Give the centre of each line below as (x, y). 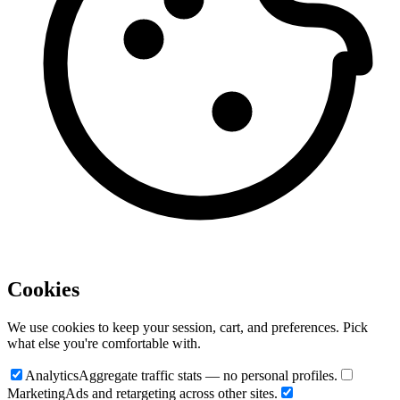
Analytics (52, 375)
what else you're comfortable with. (104, 343)
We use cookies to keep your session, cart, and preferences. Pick (187, 327)
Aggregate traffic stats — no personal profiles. (208, 375)
